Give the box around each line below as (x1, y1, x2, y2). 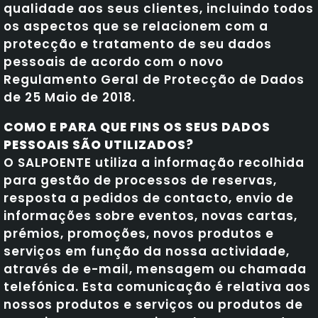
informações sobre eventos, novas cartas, (4, 207, 297, 224)
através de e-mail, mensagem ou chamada (4, 260, 307, 278)
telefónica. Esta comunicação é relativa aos (4, 278, 311, 295)
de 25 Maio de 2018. (4, 88, 136, 106)
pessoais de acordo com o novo (4, 53, 224, 70)
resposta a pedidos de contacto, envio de (4, 189, 294, 207)
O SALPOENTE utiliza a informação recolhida (4, 153, 305, 171)
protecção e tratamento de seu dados (4, 35, 272, 53)
